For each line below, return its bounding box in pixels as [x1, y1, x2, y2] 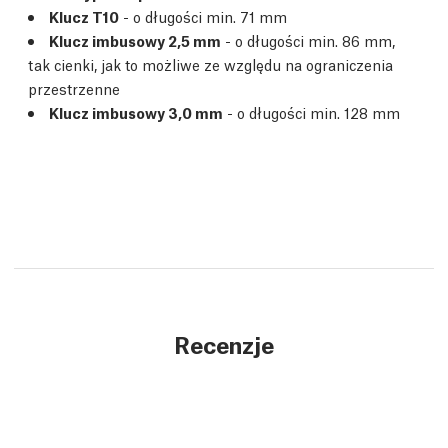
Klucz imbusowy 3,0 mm [49, 101, 223, 122]
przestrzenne [28, 77, 120, 98]
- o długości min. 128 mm [223, 101, 400, 122]
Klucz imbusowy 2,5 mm [49, 29, 221, 50]
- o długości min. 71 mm [119, 5, 287, 26]
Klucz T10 [49, 5, 119, 26]
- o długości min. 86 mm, [221, 29, 395, 50]
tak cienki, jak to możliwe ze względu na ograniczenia [28, 53, 393, 74]
